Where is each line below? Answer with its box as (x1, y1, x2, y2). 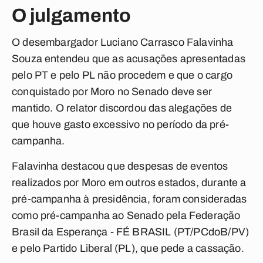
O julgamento (12, 5, 131, 26)
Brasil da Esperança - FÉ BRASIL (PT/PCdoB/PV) (12, 226, 249, 238)
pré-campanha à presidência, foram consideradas (12, 193, 247, 205)
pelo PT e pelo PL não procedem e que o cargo (12, 69, 232, 81)
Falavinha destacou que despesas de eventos (12, 160, 228, 172)
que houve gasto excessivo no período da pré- (12, 119, 229, 130)
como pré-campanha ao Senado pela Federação (12, 210, 241, 221)
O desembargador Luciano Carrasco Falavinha (12, 36, 234, 48)
